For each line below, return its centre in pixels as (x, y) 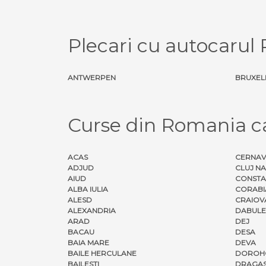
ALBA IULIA (88, 189)
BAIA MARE (88, 242)
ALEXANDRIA (92, 210)
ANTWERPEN (92, 77)
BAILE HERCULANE (102, 253)
